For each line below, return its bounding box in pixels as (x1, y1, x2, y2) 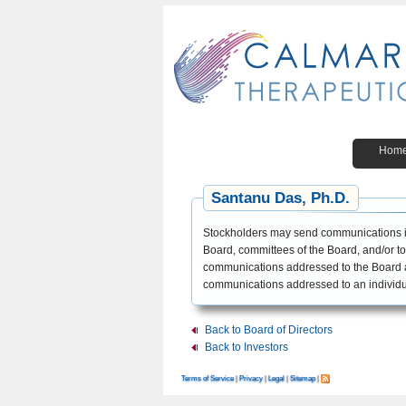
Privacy (239, 374, 263, 383)
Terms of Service (181, 374, 234, 383)
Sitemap (290, 374, 315, 383)
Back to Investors (205, 341, 289, 354)
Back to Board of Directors (205, 324, 333, 337)
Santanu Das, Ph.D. (211, 189, 351, 207)
